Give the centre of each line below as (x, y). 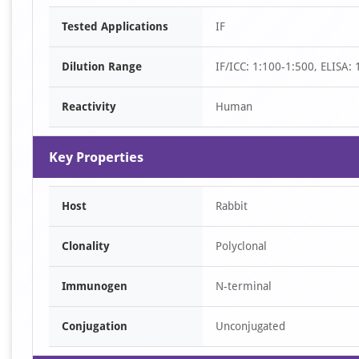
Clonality (86, 246)
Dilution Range (102, 67)
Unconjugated (250, 326)
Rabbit (232, 206)
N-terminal (244, 286)
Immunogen (95, 286)
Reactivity (89, 107)
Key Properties (96, 157)
